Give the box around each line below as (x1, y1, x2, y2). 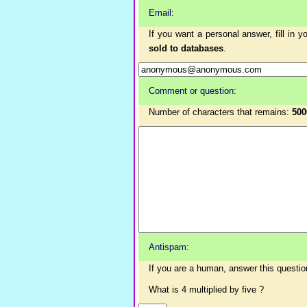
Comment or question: (149, 86, 236, 96)
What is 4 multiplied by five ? (149, 284, 264, 295)
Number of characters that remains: (149, 107, 292, 117)
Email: (149, 8, 174, 18)
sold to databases (149, 43, 223, 53)
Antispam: (149, 242, 189, 252)
